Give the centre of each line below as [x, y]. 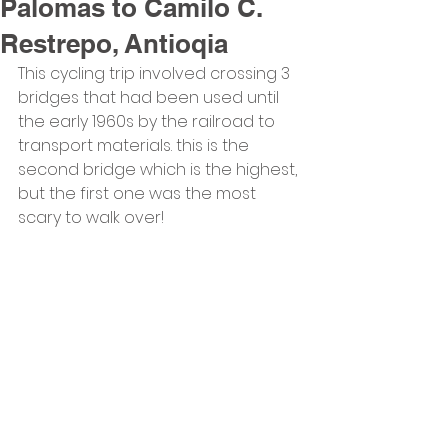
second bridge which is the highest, [159, 169]
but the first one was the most [139, 193]
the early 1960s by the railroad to [148, 121]
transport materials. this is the [135, 145]
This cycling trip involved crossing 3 [156, 73]
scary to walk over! [91, 217]
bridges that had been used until [150, 97]
